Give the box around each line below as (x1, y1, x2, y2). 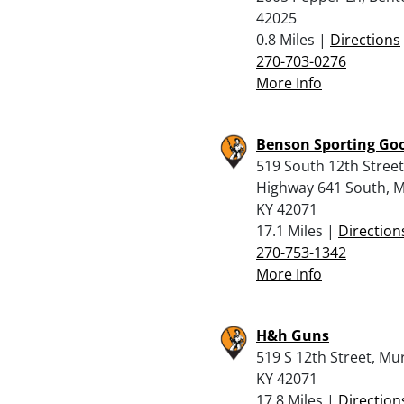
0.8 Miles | (256, 29, 330, 50)
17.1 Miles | (256, 220, 338, 241)
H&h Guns (256, 325, 329, 345)
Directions (330, 29, 400, 50)
